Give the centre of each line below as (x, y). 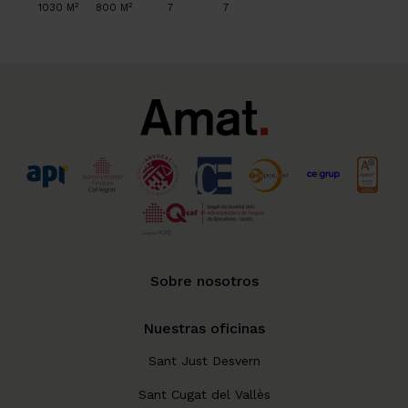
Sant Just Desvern (204, 360)
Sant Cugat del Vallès (204, 394)
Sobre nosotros (204, 280)
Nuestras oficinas (204, 328)
